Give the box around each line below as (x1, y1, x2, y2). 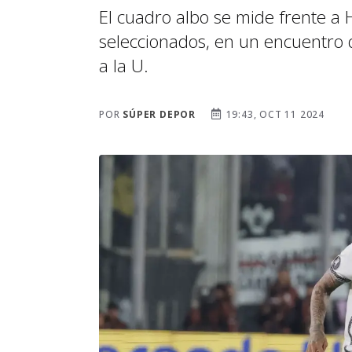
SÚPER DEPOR (123, 108, 196, 121)
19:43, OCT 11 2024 (222, 108, 325, 121)
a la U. (99, 53, 148, 78)
